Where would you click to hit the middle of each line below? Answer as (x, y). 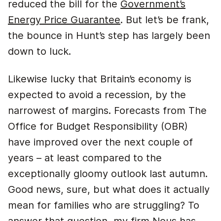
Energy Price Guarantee (64, 20)
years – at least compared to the (85, 158)
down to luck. (41, 51)
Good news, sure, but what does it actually (109, 189)
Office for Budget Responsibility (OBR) (98, 126)
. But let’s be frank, (165, 20)
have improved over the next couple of (100, 142)
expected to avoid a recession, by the (97, 95)
